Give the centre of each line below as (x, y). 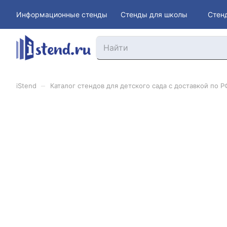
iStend (26, 86)
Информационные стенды (62, 14)
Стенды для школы (154, 14)
